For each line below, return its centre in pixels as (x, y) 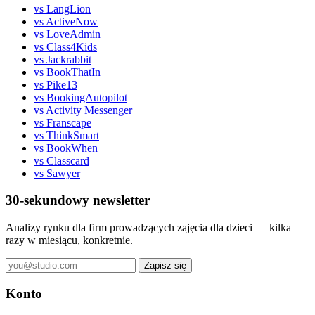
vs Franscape (63, 122)
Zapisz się (165, 266)
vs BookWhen (66, 148)
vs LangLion (62, 8)
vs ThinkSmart (66, 135)
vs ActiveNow (66, 21)
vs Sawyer (57, 173)
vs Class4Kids (65, 46)
